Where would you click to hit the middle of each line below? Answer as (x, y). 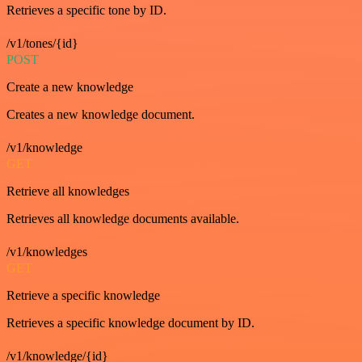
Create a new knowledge (70, 86)
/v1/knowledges (47, 251)
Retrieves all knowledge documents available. (123, 218)
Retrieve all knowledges (68, 191)
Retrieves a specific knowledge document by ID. (130, 322)
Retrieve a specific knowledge (83, 295)
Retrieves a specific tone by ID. (86, 10)
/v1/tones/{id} (42, 43)
